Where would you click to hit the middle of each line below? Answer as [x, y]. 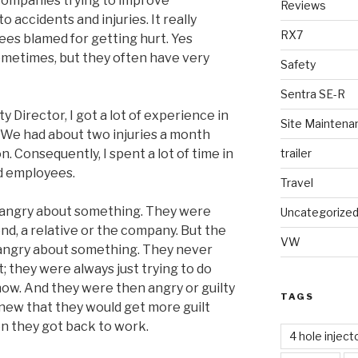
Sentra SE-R [312, 93]
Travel [296, 182]
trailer [296, 153]
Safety [298, 64]
